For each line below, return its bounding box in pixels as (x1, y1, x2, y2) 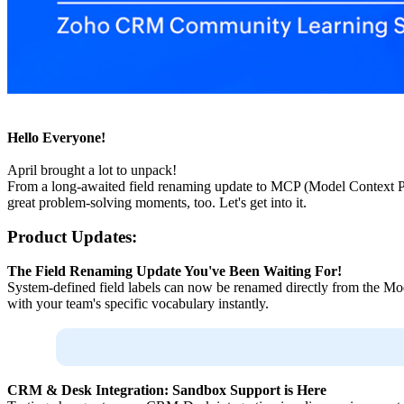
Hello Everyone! (7, 130, 106, 146)
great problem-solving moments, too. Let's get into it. (7, 195, 307, 211)
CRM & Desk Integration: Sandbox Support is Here (7, 382, 326, 399)
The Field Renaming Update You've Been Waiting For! (7, 263, 342, 280)
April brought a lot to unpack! (7, 162, 177, 179)
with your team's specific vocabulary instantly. (7, 296, 269, 312)
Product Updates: (7, 227, 137, 247)
